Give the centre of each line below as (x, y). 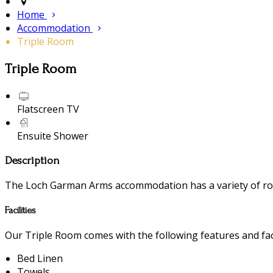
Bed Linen (40, 259)
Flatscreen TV (48, 109)
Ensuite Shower (53, 136)
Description (32, 160)
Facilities (20, 210)
